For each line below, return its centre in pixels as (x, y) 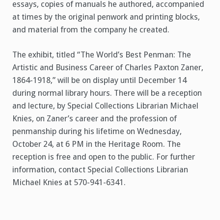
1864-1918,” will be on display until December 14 (99, 81)
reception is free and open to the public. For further (104, 157)
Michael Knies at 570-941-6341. (69, 183)
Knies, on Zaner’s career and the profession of (95, 119)
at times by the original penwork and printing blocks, (106, 17)
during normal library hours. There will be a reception (107, 93)
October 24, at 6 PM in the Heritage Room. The (96, 144)
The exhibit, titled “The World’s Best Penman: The (102, 55)
